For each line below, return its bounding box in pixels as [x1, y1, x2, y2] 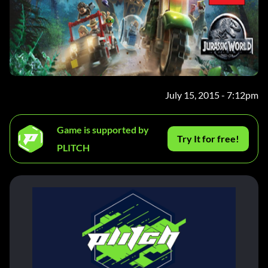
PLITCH [57, 142, 90, 154]
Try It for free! [177, 133, 240, 145]
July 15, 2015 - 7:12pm [165, 89, 258, 101]
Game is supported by [57, 124, 149, 136]
